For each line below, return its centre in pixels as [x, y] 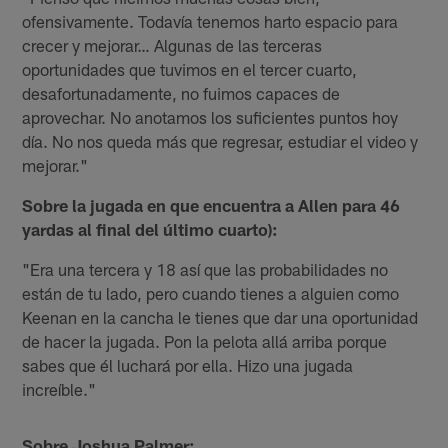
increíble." [59, 388]
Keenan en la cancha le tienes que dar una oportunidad [220, 316]
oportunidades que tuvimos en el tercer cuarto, [190, 68]
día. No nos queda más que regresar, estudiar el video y [220, 140]
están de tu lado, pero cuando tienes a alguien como [211, 292]
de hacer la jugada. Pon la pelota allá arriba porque [205, 340]
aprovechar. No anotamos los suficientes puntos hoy [210, 116]
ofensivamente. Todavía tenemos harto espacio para [210, 20]
